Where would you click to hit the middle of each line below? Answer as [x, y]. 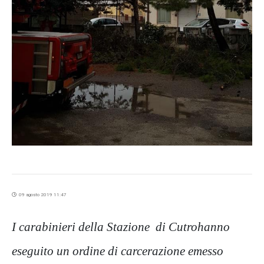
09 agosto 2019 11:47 [42, 195]
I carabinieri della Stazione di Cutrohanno [121, 227]
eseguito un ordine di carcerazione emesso [118, 251]
